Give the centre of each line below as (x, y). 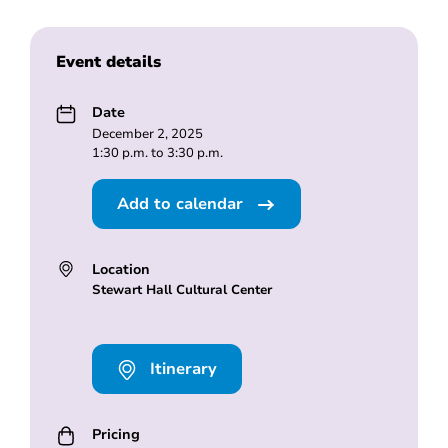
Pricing (115, 434)
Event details (108, 61)
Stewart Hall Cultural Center (181, 289)
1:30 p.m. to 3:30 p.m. (157, 152)
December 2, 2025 (147, 133)
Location (120, 268)
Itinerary (180, 369)
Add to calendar (182, 203)
